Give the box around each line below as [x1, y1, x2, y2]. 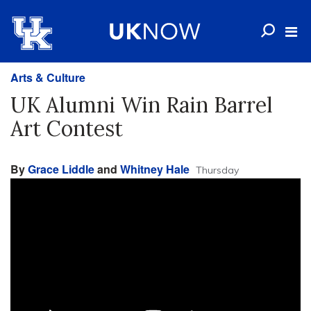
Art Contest [10, 115, 123, 142]
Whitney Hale [120, 161, 190, 177]
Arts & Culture [10, 69, 85, 85]
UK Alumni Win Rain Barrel [10, 92, 273, 118]
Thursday [196, 164, 239, 176]
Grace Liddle [28, 161, 94, 177]
